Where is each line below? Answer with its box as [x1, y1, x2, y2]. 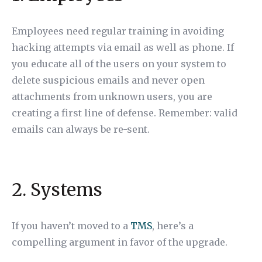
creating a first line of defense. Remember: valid [12, 107, 237, 119]
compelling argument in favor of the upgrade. [12, 236, 227, 248]
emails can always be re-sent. [12, 123, 150, 135]
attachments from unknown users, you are [12, 91, 212, 102]
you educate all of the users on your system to [12, 58, 226, 70]
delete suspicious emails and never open [12, 74, 205, 86]
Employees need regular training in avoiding [12, 25, 224, 37]
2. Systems [12, 178, 102, 201]
